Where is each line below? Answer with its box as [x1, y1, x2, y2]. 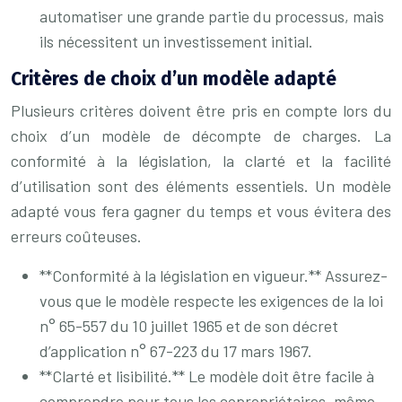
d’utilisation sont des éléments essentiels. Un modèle [11, 176, 391, 196]
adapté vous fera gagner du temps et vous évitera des [11, 201, 391, 221]
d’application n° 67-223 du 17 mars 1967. [39, 341, 312, 361]
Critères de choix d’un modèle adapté [11, 67, 336, 91]
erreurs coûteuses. [11, 226, 142, 246]
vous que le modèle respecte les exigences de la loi [39, 291, 383, 310]
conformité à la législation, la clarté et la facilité [11, 151, 391, 170]
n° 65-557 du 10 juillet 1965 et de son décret [39, 316, 338, 336]
